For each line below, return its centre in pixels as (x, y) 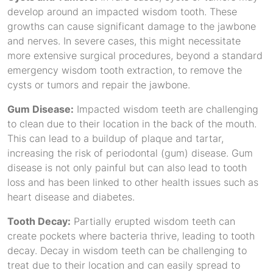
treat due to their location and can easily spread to (124, 265)
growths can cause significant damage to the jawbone (132, 26)
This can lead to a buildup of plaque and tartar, (115, 138)
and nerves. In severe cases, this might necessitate (124, 41)
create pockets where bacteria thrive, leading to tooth (131, 236)
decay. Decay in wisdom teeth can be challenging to (127, 250)
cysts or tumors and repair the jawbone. (99, 85)
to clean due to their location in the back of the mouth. (132, 124)
